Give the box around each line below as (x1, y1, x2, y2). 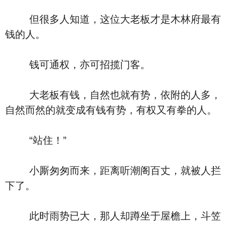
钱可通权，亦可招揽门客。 (5, 59, 150, 70)
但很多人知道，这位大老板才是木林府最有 (5, 14, 221, 25)
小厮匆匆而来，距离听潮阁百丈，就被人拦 (5, 165, 221, 176)
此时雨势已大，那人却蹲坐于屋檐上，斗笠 (5, 210, 221, 221)
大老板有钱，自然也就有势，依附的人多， (5, 89, 221, 100)
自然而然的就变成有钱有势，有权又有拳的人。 (5, 104, 217, 116)
